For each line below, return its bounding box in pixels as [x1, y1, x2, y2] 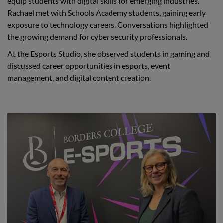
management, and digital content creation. [7, 73, 151, 83]
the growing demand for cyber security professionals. [7, 32, 187, 42]
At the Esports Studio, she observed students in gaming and [7, 49, 210, 59]
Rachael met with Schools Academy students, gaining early [7, 8, 206, 18]
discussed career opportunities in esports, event [7, 61, 170, 71]
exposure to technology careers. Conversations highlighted [7, 20, 208, 30]
